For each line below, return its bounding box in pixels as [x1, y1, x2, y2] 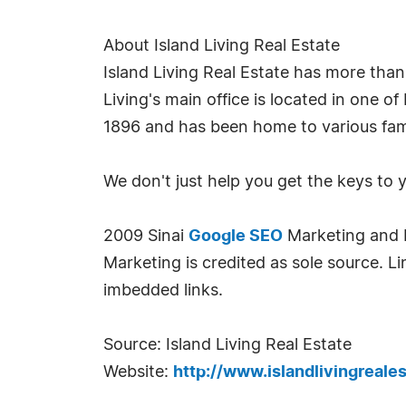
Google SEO [188, 228, 283, 245]
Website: [103, 364, 173, 381]
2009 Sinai [103, 228, 188, 245]
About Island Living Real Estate [103, 38, 340, 54]
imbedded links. [103, 283, 223, 299]
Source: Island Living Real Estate [103, 337, 352, 353]
